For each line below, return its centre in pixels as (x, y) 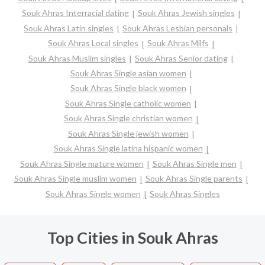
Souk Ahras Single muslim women (75, 179)
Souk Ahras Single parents (194, 179)
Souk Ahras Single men (194, 163)
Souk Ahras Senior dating (181, 58)
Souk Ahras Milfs (178, 43)
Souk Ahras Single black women (128, 88)
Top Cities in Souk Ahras (132, 238)
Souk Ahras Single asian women (128, 73)
